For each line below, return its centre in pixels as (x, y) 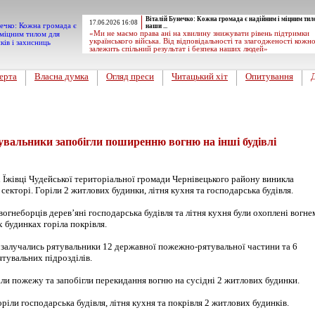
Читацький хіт (200, 76)
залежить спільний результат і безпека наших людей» (179, 49)
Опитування (269, 76)
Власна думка (62, 76)
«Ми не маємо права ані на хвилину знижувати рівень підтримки (199, 33)
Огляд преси (130, 76)
